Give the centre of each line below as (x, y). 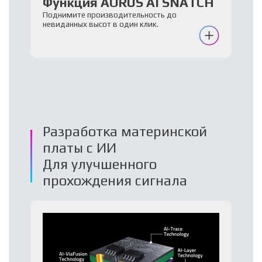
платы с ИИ (79, 148)
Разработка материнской (125, 132)
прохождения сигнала (115, 181)
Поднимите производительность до (110, 14)
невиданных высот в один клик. (101, 24)
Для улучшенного (99, 164)
